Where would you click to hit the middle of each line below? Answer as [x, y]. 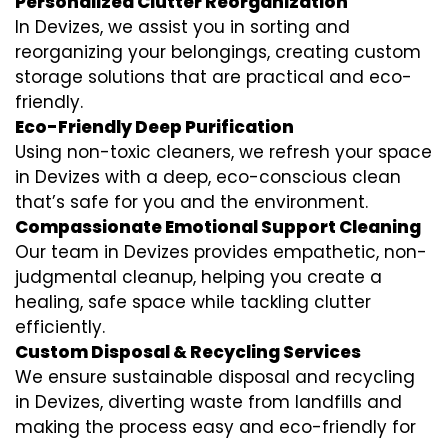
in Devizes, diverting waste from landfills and [208, 401]
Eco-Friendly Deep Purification [154, 126]
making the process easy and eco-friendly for [215, 426]
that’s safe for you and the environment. [191, 201]
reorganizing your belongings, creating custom [218, 51]
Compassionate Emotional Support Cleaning [218, 226]
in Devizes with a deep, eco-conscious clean [208, 176]
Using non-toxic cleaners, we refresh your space [223, 151]
